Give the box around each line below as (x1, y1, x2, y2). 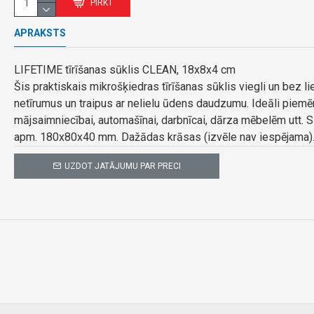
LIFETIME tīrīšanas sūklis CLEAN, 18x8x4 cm (13, 63, 235, 76)
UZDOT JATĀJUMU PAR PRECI (64, 161, 181, 171)
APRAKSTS (13, 27, 66, 39)
